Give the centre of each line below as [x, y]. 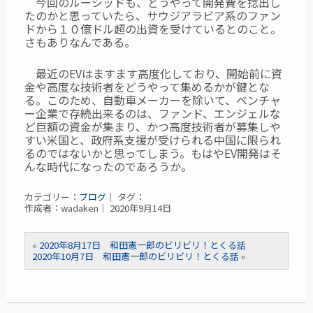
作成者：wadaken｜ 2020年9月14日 [98, 208]
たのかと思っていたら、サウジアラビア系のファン [153, 15]
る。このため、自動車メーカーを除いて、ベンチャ [153, 100]
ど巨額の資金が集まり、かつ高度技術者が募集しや [153, 126]
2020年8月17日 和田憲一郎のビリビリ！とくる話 [143, 245]
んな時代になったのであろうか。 [108, 166]
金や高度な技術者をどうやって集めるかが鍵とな [147, 87]
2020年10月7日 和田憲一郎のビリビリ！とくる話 [136, 256]
